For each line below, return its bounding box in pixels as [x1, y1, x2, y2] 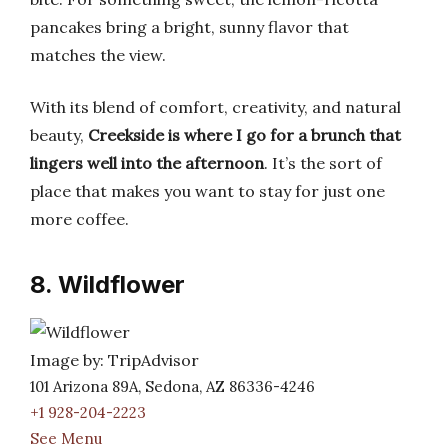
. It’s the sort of [264, 153, 382, 173]
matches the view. [30, 45, 166, 65]
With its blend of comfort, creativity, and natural [30, 97, 401, 117]
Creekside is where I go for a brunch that [88, 125, 401, 145]
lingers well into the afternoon [30, 153, 264, 173]
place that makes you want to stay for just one [30, 181, 385, 201]
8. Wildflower [30, 270, 185, 299]
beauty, [30, 125, 88, 145]
